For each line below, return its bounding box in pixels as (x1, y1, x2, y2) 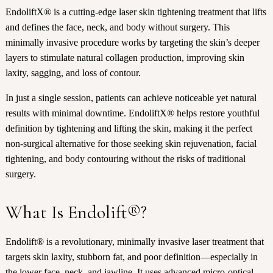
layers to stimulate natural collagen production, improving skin (5, 52, 244, 63)
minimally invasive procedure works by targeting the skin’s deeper (5, 37, 260, 48)
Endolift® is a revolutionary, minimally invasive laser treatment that (5, 236, 264, 247)
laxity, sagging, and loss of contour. (5, 68, 141, 79)
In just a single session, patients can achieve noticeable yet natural (5, 93, 257, 104)
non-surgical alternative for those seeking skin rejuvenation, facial (5, 138, 257, 149)
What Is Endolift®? (5, 201, 147, 224)
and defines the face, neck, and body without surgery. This (5, 22, 230, 33)
